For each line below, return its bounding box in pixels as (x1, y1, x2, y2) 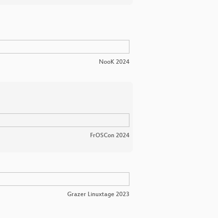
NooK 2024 (99, 58, 129, 66)
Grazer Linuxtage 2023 (67, 191, 129, 199)
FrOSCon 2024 (90, 132, 129, 140)
